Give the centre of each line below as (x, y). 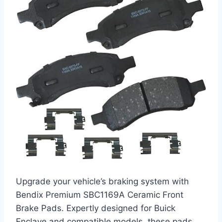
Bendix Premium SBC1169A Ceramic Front (100, 195)
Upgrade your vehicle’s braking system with (102, 182)
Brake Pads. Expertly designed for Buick (96, 208)
